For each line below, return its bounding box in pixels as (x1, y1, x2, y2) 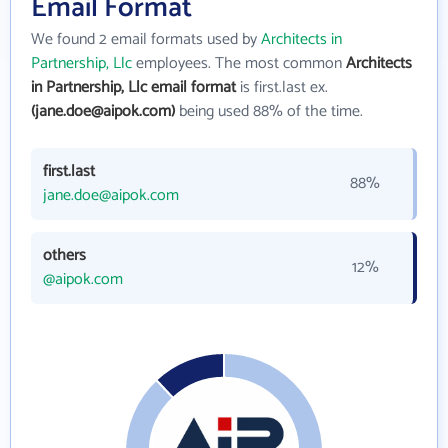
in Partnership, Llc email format (31, 74, 236, 101)
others (43, 242, 86, 269)
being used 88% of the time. (175, 98, 363, 125)
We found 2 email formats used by (31, 26, 261, 53)
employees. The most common (132, 50, 346, 77)
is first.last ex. (236, 74, 328, 101)
